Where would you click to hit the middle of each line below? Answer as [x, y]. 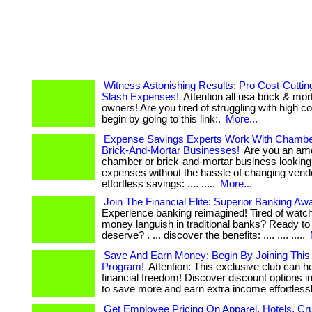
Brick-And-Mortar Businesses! [171, 150]
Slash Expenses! [140, 97]
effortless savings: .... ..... [160, 184]
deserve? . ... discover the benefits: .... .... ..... [205, 235]
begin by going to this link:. [163, 119]
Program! [123, 267]
